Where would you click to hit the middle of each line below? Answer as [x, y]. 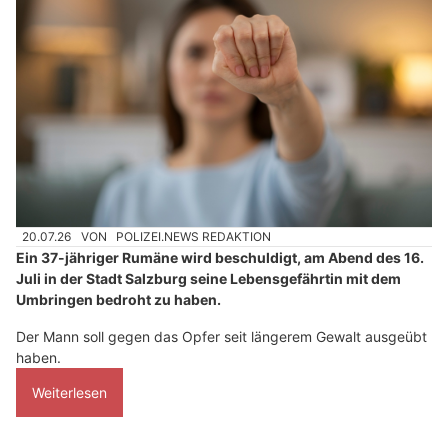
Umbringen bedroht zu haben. [118, 300]
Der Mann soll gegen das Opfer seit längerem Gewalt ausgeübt [221, 337]
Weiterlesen [69, 393]
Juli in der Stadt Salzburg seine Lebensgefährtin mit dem [208, 279]
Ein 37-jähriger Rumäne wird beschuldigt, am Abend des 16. [220, 258]
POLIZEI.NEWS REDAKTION [194, 237]
